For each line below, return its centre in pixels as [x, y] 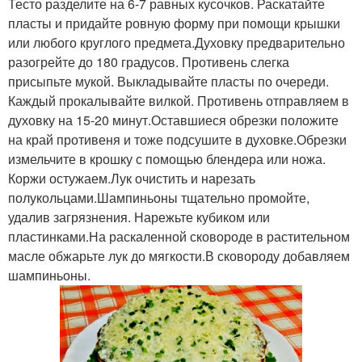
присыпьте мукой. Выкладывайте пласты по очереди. [168, 82]
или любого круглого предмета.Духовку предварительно [177, 43]
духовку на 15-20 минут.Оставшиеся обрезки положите [173, 120]
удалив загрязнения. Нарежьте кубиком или [139, 217]
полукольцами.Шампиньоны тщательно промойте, [159, 198]
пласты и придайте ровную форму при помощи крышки [174, 23]
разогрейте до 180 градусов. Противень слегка [149, 62]
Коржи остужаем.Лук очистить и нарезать [132, 179]
